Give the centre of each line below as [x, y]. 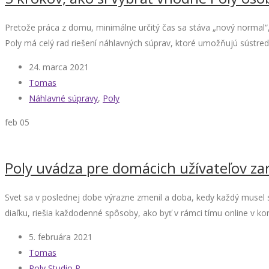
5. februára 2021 [61, 237]
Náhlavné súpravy [63, 98]
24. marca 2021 [59, 67]
